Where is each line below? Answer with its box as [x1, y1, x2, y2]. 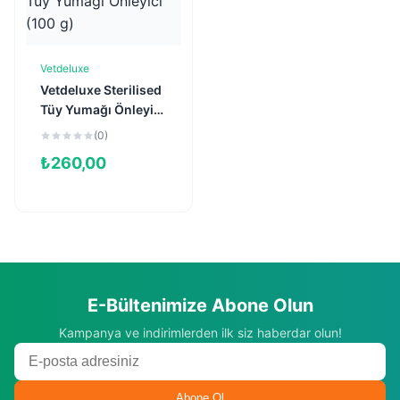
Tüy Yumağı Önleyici [40, 102, 164, 117]
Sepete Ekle [76, 67, 147, 82]
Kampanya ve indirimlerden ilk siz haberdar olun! [58, 325, 342, 340]
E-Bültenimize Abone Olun [87, 295, 313, 316]
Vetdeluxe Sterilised [40, 82, 162, 97]
